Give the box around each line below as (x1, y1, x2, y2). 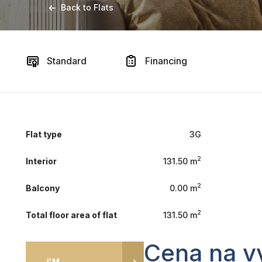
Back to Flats (61, 2, 113, 12)
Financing (143, 55, 187, 67)
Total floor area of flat (26, 209, 117, 220)
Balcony (26, 182, 60, 193)
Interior (26, 156, 57, 166)
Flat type (26, 129, 62, 139)
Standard (44, 55, 87, 67)
